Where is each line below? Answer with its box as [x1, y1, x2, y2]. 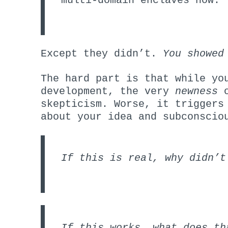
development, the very [41, 85, 175, 97]
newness [175, 85, 218, 97]
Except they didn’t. [41, 47, 163, 60]
